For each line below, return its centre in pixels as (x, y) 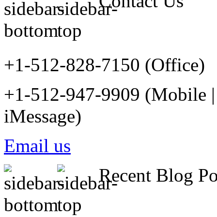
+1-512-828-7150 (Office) (104, 64)
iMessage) (43, 116)
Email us (37, 145)
